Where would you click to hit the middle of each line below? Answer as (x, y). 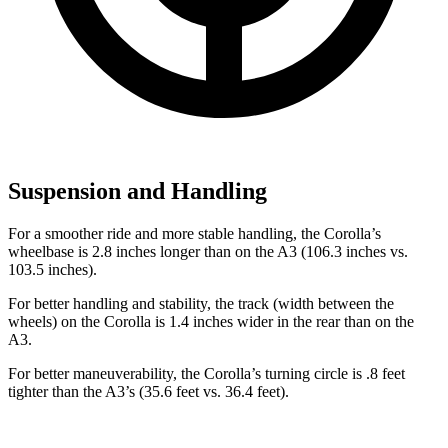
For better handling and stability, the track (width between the (201, 303)
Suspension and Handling (137, 190)
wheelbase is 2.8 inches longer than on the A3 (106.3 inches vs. (208, 251)
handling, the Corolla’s (309, 233)
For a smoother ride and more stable (123, 233)
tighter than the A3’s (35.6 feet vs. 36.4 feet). (148, 391)
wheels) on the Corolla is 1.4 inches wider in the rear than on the (211, 321)
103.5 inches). (52, 269)
